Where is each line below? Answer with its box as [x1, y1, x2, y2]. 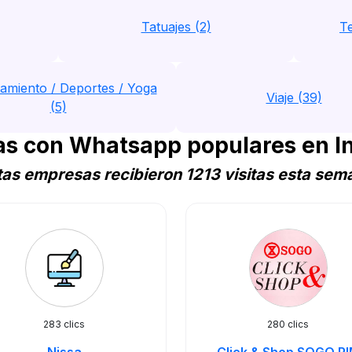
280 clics [267, 318, 309, 330]
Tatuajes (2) [141, 19, 211, 35]
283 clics [43, 318, 85, 330]
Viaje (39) [266, 90, 322, 105]
